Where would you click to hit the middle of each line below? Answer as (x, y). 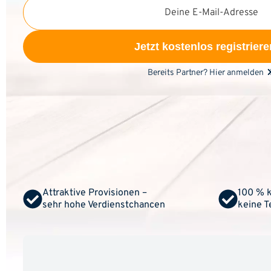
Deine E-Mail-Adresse (211, 12)
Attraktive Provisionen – (95, 193)
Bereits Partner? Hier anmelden (207, 73)
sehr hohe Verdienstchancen (104, 205)
